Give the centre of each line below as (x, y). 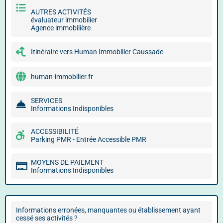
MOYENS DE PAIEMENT (67, 162)
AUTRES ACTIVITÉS (61, 12)
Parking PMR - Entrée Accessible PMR (89, 139)
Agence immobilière (61, 28)
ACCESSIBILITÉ (55, 131)
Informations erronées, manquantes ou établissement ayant (108, 210)
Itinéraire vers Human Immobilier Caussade (97, 52)
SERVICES (47, 101)
